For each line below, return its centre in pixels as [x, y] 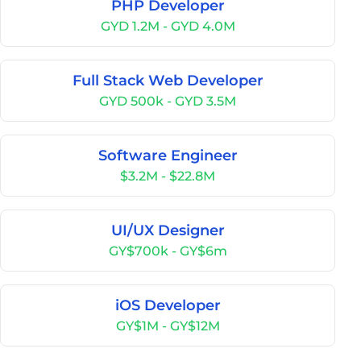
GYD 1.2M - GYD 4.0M [168, 26]
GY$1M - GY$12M [168, 326]
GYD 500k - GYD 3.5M [168, 101]
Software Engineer [168, 156]
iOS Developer [168, 305]
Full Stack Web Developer [168, 81]
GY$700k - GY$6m [168, 251]
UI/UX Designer [168, 230]
